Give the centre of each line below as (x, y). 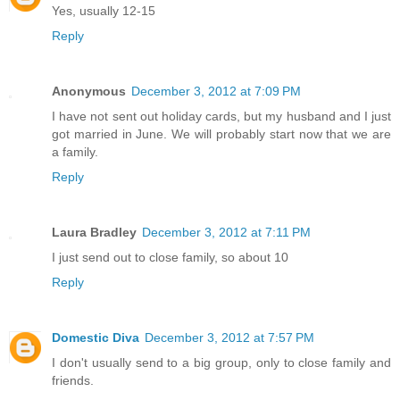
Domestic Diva (96, 337)
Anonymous (89, 91)
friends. (73, 380)
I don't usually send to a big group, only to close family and (221, 362)
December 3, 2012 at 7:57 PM (229, 337)
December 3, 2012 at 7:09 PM (216, 91)
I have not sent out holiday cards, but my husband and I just (221, 116)
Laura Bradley (94, 232)
